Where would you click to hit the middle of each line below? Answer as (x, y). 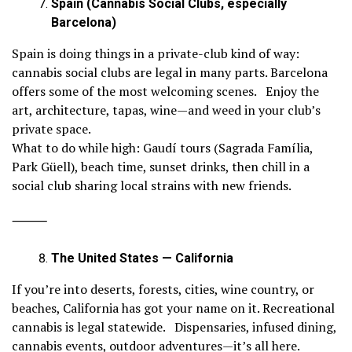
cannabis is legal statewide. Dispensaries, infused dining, (174, 327)
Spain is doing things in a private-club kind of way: (156, 54)
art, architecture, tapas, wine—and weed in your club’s (166, 110)
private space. (51, 129)
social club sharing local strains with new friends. (152, 186)
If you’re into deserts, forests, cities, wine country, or (163, 290)
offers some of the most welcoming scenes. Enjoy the (165, 92)
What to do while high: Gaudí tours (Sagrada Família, (162, 148)
